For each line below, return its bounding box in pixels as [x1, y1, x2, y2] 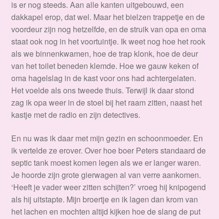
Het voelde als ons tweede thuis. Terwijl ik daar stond [11, 85, 194, 96]
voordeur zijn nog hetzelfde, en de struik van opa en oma [11, 23, 206, 35]
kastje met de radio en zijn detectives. [11, 109, 140, 121]
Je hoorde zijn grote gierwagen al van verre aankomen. [11, 169, 201, 181]
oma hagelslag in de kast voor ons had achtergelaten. [11, 72, 196, 84]
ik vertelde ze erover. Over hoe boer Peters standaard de [11, 145, 206, 156]
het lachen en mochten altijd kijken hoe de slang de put [11, 206, 200, 218]
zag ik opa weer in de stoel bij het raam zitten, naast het [11, 97, 202, 109]
